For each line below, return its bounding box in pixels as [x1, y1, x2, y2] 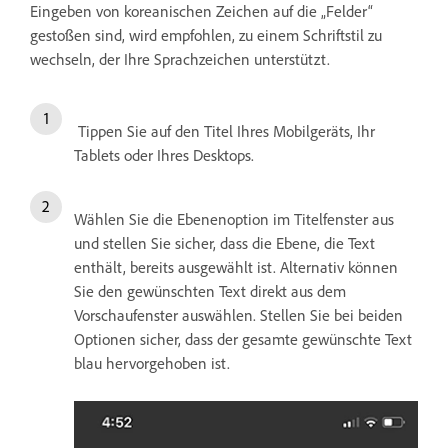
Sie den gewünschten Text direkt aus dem [74, 280, 346, 301]
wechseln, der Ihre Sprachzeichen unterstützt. [30, 48, 330, 69]
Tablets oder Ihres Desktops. [74, 144, 254, 165]
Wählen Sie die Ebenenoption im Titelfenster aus [74, 208, 394, 229]
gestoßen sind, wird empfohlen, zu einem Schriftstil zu [30, 24, 382, 45]
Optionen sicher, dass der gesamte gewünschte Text [74, 328, 412, 349]
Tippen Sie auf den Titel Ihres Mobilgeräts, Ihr [74, 120, 375, 141]
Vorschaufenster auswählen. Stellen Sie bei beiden [74, 304, 403, 325]
